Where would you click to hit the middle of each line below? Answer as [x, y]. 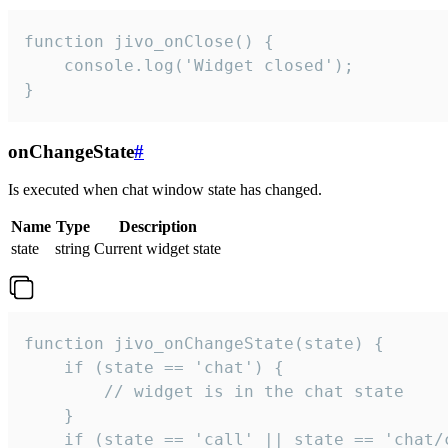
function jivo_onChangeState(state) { [204, 344]
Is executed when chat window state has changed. [165, 190]
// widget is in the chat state [214, 392]
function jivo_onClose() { [149, 42]
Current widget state [157, 249]
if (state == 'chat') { [154, 368]
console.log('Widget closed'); [189, 66]
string [72, 249]
